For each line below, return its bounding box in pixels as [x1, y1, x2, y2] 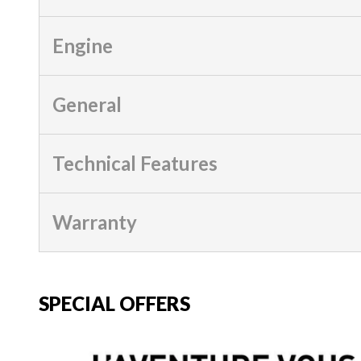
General [52, 92, 122, 116]
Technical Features [52, 151, 218, 175]
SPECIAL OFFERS [39, 291, 190, 315]
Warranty [52, 210, 137, 234]
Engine [52, 33, 113, 57]
